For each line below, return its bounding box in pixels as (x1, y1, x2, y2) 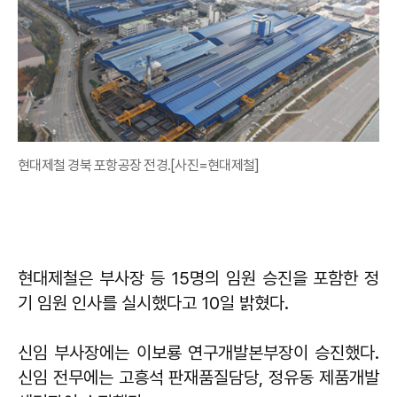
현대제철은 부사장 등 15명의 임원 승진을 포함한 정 (18, 267, 379, 289)
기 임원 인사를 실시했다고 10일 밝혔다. (18, 292, 289, 314)
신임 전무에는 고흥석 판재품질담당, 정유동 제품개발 (18, 366, 379, 388)
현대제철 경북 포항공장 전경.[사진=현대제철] (18, 156, 260, 174)
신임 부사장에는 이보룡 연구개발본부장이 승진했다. (18, 341, 379, 363)
